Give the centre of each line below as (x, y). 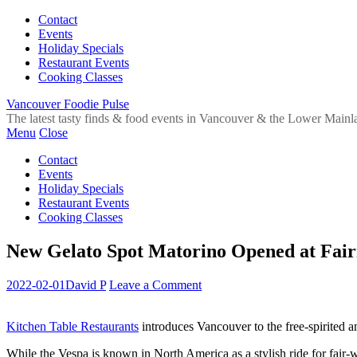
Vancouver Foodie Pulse (68, 104)
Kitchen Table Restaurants (73, 326)
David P (86, 284)
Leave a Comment (155, 284)
